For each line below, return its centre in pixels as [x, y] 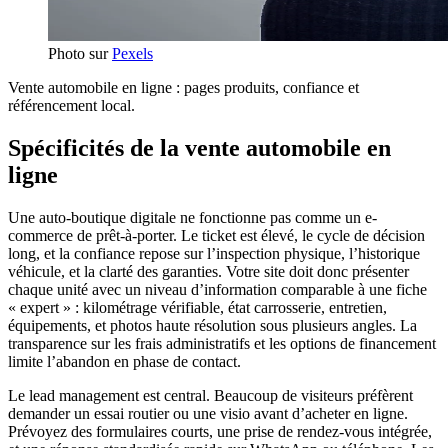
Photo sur [80, 53]
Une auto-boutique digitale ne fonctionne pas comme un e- [192, 217]
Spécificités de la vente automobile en [199, 147]
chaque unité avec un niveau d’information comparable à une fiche [217, 289]
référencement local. [71, 105]
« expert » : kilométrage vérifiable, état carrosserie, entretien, [197, 307]
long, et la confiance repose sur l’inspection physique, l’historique [214, 253]
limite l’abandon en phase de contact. [124, 361]
